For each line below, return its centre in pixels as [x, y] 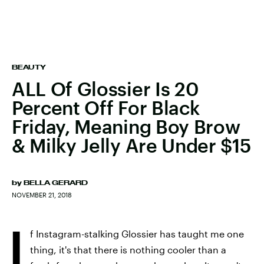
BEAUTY [29, 67]
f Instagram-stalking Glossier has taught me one [137, 234]
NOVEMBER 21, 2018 [42, 195]
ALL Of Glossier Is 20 [105, 89]
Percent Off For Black [106, 108]
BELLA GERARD [56, 183]
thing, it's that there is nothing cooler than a [128, 250]
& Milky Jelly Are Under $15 [131, 145]
